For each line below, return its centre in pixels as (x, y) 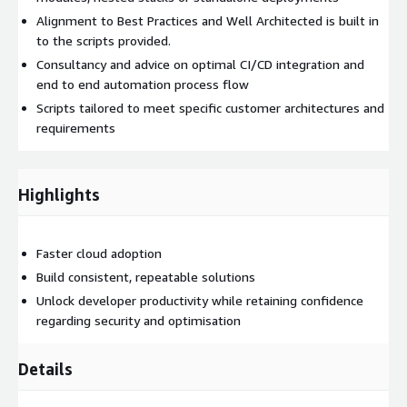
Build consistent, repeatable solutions (146, 276)
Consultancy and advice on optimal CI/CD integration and (200, 64)
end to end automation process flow (143, 84)
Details (45, 368)
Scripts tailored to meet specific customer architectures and (210, 107)
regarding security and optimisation (139, 320)
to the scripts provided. (104, 40)
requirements (76, 127)
